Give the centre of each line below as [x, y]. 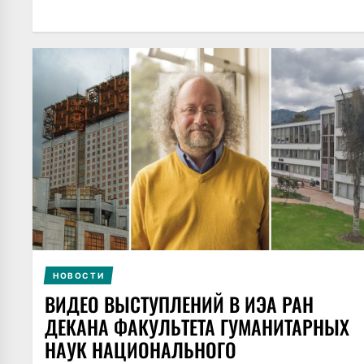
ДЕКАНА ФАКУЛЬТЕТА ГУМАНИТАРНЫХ [197, 327]
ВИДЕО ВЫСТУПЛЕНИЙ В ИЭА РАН [179, 304]
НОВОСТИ [78, 276]
